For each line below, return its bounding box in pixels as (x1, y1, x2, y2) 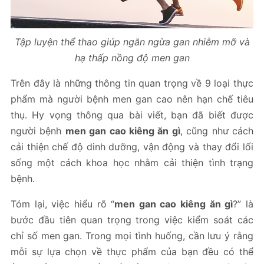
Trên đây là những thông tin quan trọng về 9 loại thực (11, 77, 253, 89)
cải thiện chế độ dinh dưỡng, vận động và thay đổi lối (11, 140, 253, 153)
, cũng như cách (180, 124, 254, 137)
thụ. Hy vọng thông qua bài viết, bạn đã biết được (11, 108, 253, 121)
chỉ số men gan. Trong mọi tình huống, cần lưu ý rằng (11, 229, 253, 242)
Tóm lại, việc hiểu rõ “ (11, 197, 115, 210)
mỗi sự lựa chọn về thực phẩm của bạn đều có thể (11, 245, 253, 258)
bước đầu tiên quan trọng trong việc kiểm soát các (11, 213, 253, 226)
